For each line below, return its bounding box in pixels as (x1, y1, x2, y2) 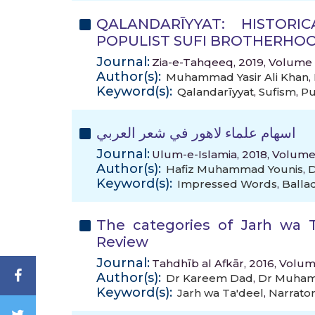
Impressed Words (177, 177, 277, 191)
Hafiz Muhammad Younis (166, 162, 303, 176)
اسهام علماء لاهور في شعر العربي (96, 124, 296, 141)
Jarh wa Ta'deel (177, 286, 264, 300)
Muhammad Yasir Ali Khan (166, 70, 309, 84)
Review (96, 233, 148, 250)
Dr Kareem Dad (166, 271, 253, 285)
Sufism (259, 85, 296, 98)
